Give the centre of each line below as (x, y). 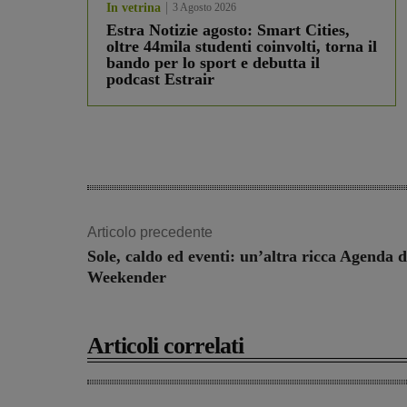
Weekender (127, 278)
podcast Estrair (160, 79)
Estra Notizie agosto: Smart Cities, (228, 30)
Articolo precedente (150, 233)
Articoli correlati (165, 346)
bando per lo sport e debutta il (213, 63)
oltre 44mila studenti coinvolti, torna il (242, 47)
